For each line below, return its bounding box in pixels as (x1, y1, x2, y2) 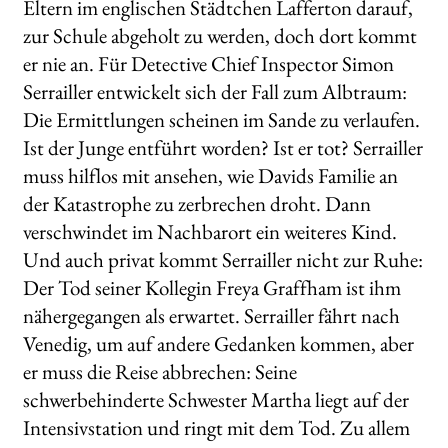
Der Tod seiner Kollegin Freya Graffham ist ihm (22, 274, 401, 302)
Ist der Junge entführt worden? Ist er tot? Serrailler (22, 134, 423, 162)
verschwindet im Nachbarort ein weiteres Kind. (22, 218, 397, 246)
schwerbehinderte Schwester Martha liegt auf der (22, 386, 409, 414)
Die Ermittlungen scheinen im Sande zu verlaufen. (22, 106, 420, 134)
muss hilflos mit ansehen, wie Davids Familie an (22, 162, 398, 190)
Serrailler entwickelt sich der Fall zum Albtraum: (22, 78, 407, 106)
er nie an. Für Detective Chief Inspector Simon (22, 50, 394, 78)
